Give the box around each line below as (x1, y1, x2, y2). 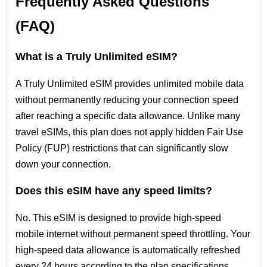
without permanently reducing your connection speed (15, 95, 238, 105)
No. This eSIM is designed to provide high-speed (15, 213, 221, 223)
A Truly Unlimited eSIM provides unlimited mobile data (15, 79, 244, 89)
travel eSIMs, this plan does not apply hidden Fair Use (15, 127, 243, 137)
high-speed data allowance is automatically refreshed (15, 245, 240, 255)
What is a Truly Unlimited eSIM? (15, 51, 178, 63)
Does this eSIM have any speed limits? (15, 185, 212, 197)
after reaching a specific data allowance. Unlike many (15, 111, 240, 121)
